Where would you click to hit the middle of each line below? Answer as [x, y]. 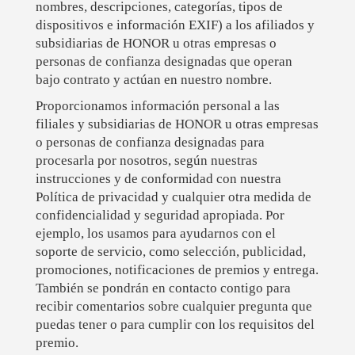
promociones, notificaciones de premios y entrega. [177, 270]
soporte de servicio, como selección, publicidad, [170, 252]
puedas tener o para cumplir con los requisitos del [175, 325]
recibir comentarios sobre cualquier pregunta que [174, 307]
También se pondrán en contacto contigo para [163, 288]
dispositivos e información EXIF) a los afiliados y [175, 25]
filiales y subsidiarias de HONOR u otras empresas [177, 124]
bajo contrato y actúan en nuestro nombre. [153, 80]
